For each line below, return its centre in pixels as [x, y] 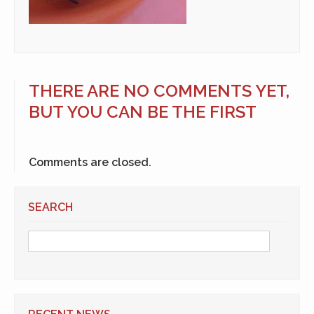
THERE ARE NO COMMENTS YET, [159, 91]
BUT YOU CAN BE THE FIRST [143, 112]
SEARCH [50, 207]
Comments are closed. [90, 162]
